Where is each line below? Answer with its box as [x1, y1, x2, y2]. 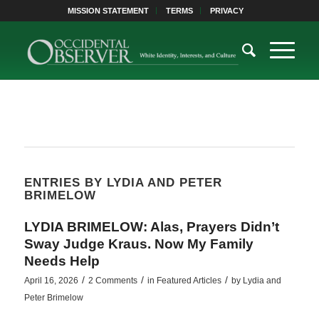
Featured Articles [156, 276, 221, 286]
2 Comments [88, 276, 137, 286]
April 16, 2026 [23, 276, 78, 286]
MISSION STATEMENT [68, 6, 150, 15]
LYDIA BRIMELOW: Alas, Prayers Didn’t [23, 219, 279, 234]
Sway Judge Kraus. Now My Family [23, 236, 253, 251]
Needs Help [23, 253, 100, 268]
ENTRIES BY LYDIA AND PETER [23, 176, 222, 189]
